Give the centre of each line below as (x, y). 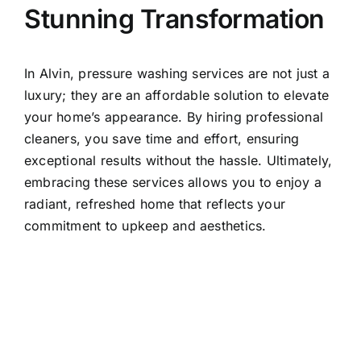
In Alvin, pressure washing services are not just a (177, 74)
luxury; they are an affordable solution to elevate (176, 95)
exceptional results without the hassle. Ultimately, (178, 161)
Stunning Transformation (174, 19)
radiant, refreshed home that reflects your (155, 204)
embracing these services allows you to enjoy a (173, 183)
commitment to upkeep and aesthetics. (145, 226)
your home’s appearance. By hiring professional (174, 117)
